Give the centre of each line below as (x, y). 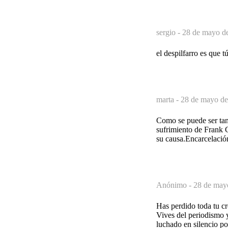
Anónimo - (175, 185)
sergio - (169, 32)
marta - (168, 99)
